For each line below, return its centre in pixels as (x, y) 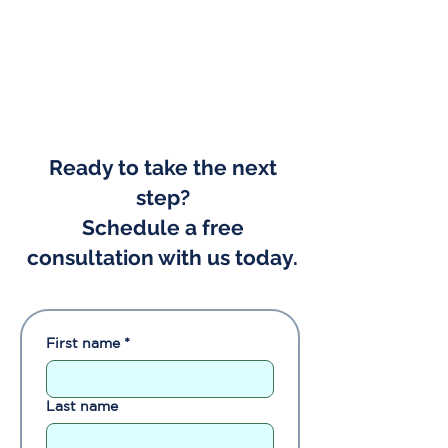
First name (83, 343)
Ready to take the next (162, 167)
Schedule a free (162, 227)
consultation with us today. (162, 257)
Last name (82, 406)
